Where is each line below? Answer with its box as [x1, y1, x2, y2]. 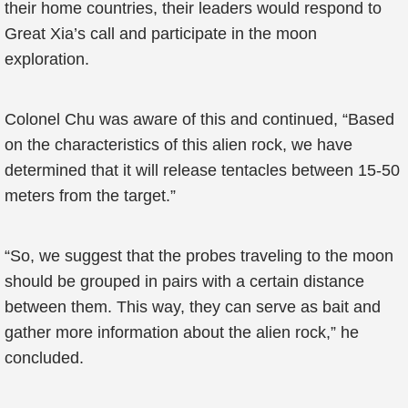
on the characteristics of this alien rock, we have [5, 136, 352, 154]
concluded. [5, 349, 84, 367]
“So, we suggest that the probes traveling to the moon [5, 247, 393, 265]
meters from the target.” [5, 187, 176, 205]
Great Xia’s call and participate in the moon [5, 25, 317, 43]
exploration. [5, 50, 89, 68]
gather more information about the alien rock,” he [5, 323, 359, 342]
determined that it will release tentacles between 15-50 [5, 161, 400, 179]
